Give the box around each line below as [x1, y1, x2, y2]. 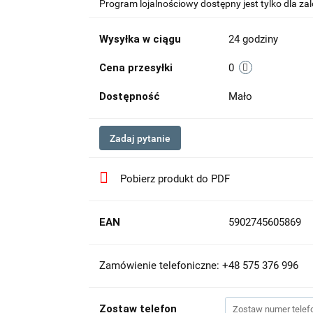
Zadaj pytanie [109, 133, 170, 144]
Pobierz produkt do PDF [119, 173, 230, 185]
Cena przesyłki [99, 61, 173, 74]
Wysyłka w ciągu [99, 33, 181, 45]
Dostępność [99, 90, 160, 103]
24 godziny [228, 33, 278, 45]
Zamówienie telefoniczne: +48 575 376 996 [99, 259, 298, 272]
